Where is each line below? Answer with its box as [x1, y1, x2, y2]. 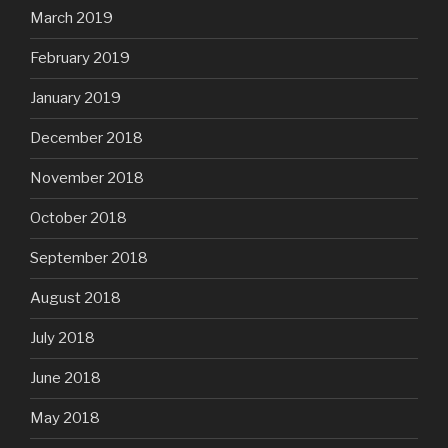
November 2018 [30, 169, 144, 188]
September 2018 [30, 249, 148, 268]
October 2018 [30, 209, 127, 228]
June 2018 [30, 369, 101, 388]
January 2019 [30, 89, 121, 108]
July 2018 [30, 329, 95, 348]
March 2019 [30, 9, 113, 28]
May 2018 [30, 409, 100, 428]
